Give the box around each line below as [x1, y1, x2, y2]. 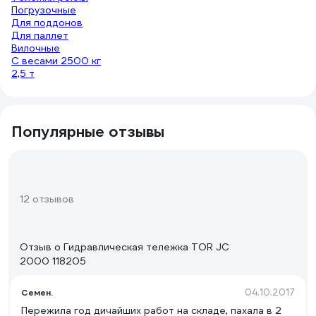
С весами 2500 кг [11, 54, 101, 67]
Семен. [21, 287, 53, 298]
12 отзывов [20, 193, 74, 205]
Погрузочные [11, 4, 76, 16]
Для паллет [11, 29, 68, 42]
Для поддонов [11, 16, 83, 29]
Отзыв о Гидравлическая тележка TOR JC [20, 241, 229, 253]
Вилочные [11, 42, 60, 54]
